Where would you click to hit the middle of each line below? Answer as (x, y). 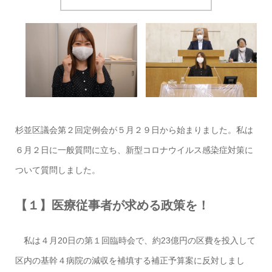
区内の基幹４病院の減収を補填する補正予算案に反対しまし (130, 261)
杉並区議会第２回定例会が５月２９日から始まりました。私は (134, 130)
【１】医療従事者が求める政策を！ (112, 206)
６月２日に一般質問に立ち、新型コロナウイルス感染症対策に (134, 150)
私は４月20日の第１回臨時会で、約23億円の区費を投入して (135, 241)
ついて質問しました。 (57, 170)
